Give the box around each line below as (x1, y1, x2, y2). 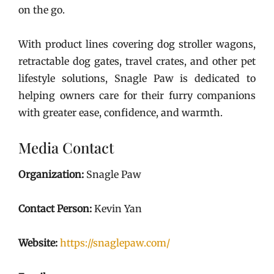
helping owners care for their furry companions (18, 89, 256, 102)
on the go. (18, 3, 67, 16)
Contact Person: (18, 202, 92, 215)
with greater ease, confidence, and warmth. (18, 106, 223, 119)
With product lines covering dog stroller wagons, (18, 37, 256, 50)
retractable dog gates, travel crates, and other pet (18, 54, 256, 67)
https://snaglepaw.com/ (60, 236, 170, 249)
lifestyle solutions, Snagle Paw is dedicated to (18, 72, 256, 84)
